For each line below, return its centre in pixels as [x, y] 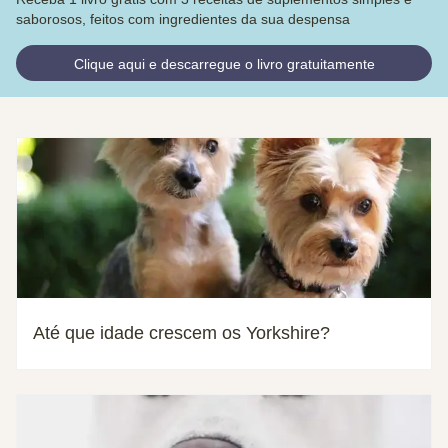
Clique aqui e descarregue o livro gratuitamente [224, 63]
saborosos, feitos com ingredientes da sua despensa [183, 18]
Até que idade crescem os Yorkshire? [181, 332]
